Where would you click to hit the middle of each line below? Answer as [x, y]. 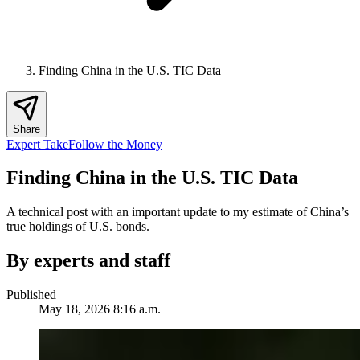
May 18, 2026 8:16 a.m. [100, 309]
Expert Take [37, 144]
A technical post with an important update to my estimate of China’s [178, 212]
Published [31, 295]
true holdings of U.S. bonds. [78, 227]
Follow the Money [115, 144]
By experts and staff [88, 261]
